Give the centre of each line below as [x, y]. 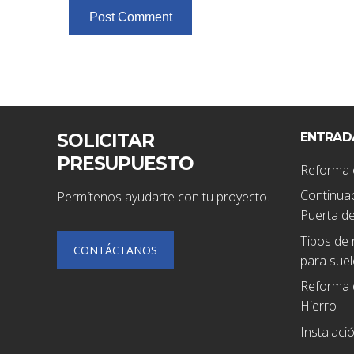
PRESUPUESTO [125, 163]
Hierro [318, 306]
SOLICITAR [105, 140]
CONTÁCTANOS [115, 250]
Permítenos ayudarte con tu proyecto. [163, 196]
